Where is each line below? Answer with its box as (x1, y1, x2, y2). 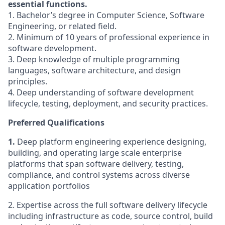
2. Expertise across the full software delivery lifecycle (8, 199, 207, 210)
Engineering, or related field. (8, 21, 117, 32)
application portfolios (8, 180, 90, 191)
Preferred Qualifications (8, 117, 104, 128)
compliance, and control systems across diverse (8, 169, 190, 180)
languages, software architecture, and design (8, 65, 181, 76)
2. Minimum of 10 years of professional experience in (8, 32, 209, 43)
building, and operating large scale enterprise (8, 147, 182, 158)
